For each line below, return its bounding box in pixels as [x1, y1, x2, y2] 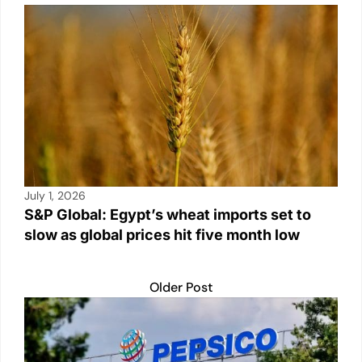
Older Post [149, 279, 213, 297]
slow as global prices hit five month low [24, 226, 300, 244]
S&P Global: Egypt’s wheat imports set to [24, 206, 311, 224]
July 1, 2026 [24, 188, 86, 204]
